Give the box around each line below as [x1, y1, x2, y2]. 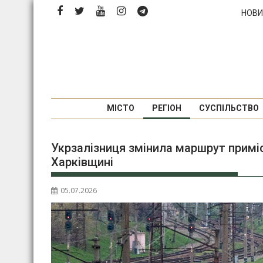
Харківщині [51, 155, 113, 169]
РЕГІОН [151, 103, 181, 113]
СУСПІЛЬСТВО [198, 103, 259, 113]
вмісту [33, 29, 59, 41]
